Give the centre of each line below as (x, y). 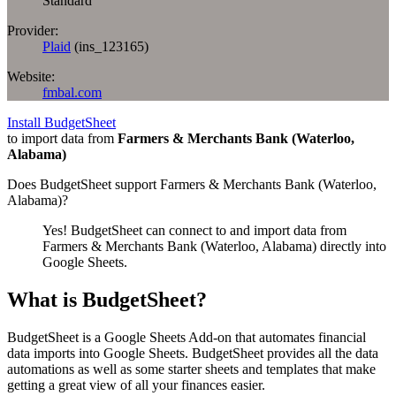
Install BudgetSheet (61, 122)
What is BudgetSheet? (107, 299)
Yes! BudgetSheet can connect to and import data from (194, 230)
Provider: (33, 30)
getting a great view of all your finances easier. (136, 385)
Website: (31, 76)
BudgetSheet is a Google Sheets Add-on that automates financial (187, 337)
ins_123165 (111, 46)
